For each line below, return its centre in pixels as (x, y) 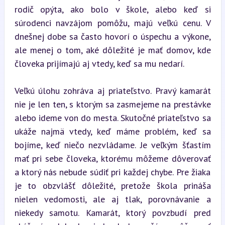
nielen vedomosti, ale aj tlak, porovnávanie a (113, 199)
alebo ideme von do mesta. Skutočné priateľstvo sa (113, 118)
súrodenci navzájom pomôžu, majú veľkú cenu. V (113, 23)
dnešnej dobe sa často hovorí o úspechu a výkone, (113, 36)
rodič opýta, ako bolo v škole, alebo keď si (113, 9)
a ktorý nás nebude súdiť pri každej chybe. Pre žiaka (113, 172)
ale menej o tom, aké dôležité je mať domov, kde (113, 50)
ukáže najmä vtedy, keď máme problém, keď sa (113, 131)
